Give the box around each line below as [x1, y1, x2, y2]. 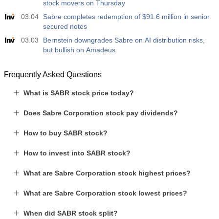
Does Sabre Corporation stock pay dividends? [23, 109, 178, 117]
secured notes [43, 22, 87, 30]
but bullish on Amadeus [43, 46, 115, 54]
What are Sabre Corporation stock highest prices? [23, 169, 191, 177]
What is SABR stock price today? [23, 89, 134, 97]
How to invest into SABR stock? [23, 149, 131, 157]
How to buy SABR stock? [23, 129, 108, 137]
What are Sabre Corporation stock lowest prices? [23, 189, 187, 197]
